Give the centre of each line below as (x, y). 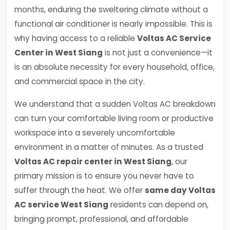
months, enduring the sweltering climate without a (111, 9)
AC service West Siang (61, 205)
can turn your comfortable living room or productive (114, 118)
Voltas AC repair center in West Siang (93, 161)
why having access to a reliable (76, 38)
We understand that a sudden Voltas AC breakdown (115, 104)
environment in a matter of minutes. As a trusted (109, 147)
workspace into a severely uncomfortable (95, 133)
